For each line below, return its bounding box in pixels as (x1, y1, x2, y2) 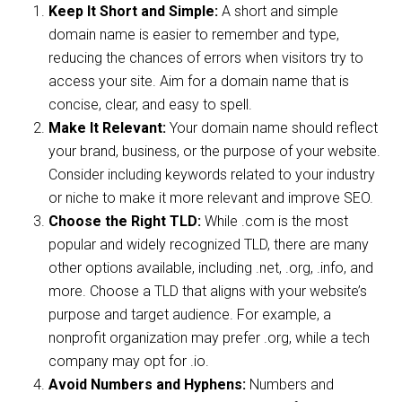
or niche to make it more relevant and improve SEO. (48, 189, 374, 207)
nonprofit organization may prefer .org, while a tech (48, 329, 371, 347)
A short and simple (218, 3, 339, 21)
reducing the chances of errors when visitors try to (48, 49, 364, 67)
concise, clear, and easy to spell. (48, 96, 253, 114)
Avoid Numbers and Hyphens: (48, 376, 247, 394)
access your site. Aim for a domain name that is (48, 73, 350, 91)
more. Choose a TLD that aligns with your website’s (48, 283, 368, 301)
